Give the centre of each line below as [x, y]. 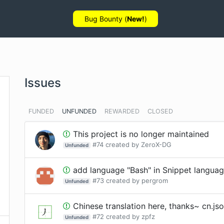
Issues [43, 83]
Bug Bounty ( [105, 19]
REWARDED [122, 111]
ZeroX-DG [156, 144]
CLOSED [160, 111]
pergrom [154, 180]
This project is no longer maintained [141, 134]
